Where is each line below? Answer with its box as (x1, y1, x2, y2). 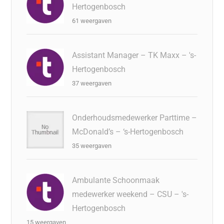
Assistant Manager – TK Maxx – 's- (72, 50, 196, 60)
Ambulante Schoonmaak (72, 175, 160, 185)
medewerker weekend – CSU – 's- (72, 189, 189, 199)
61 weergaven (72, 17, 112, 24)
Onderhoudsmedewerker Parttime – (72, 113, 197, 122)
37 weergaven (72, 79, 112, 87)
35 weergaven (72, 142, 112, 149)
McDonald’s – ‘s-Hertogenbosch (72, 127, 184, 136)
